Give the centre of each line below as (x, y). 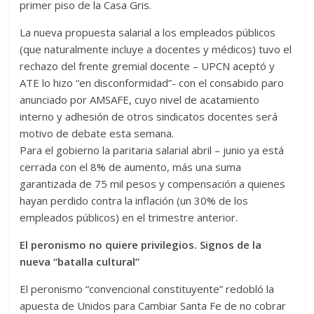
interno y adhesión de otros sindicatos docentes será (149, 117)
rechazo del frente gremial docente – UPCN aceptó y (148, 66)
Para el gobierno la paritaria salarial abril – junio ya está (152, 150)
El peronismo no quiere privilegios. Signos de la (141, 245)
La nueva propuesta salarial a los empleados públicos (148, 33)
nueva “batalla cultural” (80, 262)
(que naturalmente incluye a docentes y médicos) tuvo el (156, 49)
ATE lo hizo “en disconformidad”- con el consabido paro (152, 83)
